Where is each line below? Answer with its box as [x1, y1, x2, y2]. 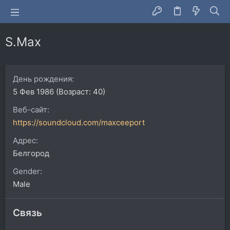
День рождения [13, 74, 72, 84]
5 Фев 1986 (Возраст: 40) [13, 87, 105, 97]
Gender [13, 166, 40, 176]
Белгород [13, 148, 49, 158]
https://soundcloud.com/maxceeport [13, 118, 145, 127]
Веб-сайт [13, 105, 47, 114]
